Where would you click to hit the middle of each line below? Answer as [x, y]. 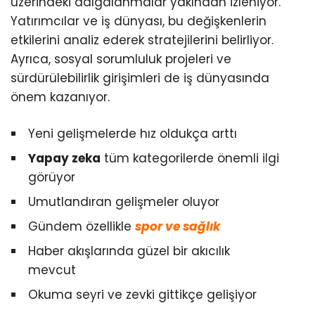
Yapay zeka [64, 159]
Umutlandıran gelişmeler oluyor [124, 202]
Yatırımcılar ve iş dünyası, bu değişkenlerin [139, 21]
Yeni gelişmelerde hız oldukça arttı [133, 134]
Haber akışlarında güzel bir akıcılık [129, 251]
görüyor [52, 178]
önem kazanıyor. [60, 97]
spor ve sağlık [178, 227]
